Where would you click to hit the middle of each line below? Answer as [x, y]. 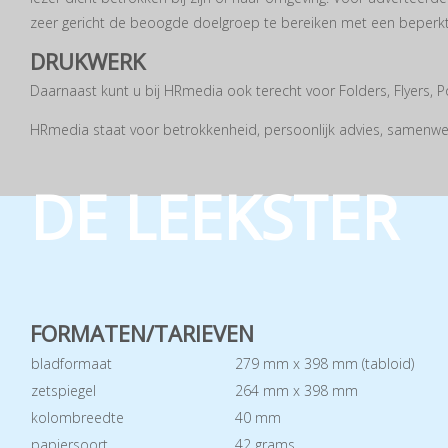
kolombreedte [77, 417]
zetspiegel [63, 390]
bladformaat [71, 363]
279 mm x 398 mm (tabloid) [324, 363]
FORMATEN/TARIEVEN [142, 332]
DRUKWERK [87, 61]
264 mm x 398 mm [296, 390]
